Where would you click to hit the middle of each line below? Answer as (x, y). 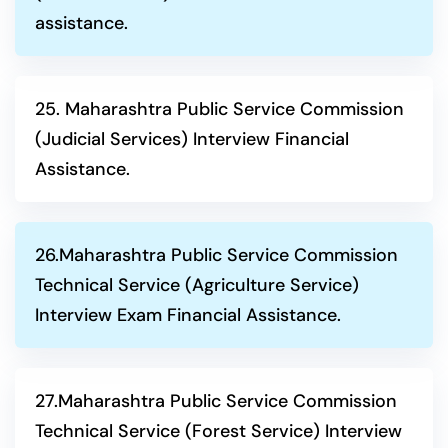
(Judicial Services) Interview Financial (192, 139)
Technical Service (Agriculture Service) (197, 285)
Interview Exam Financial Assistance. (188, 315)
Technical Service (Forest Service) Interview (218, 431)
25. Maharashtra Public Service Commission (219, 109)
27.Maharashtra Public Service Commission (216, 401)
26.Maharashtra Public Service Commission (216, 255)
